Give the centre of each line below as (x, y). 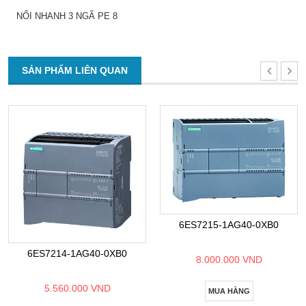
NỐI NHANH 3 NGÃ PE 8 (67, 16)
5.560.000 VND (77, 289)
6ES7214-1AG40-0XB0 (77, 254)
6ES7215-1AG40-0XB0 (229, 225)
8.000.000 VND (229, 260)
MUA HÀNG (229, 291)
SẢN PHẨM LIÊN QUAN (75, 71)
